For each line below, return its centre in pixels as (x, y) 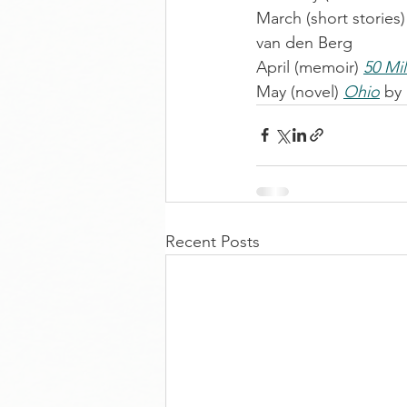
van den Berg (304, 42)
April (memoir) (310, 67)
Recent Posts (213, 241)
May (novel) (300, 91)
